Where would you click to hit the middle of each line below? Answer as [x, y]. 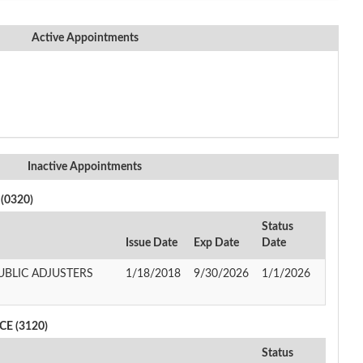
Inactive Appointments [85, 167]
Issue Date [152, 243]
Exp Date [216, 243]
